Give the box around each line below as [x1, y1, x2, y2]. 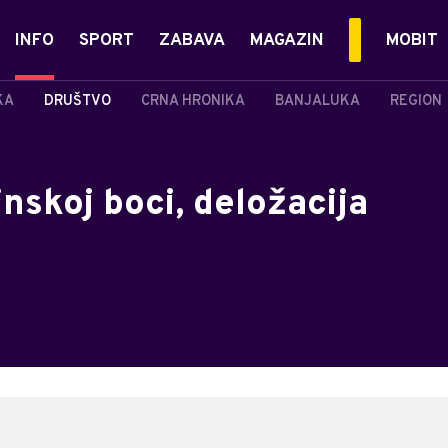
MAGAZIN [250, 30, 324, 52]
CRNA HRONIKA [141, 92, 245, 110]
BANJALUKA [275, 92, 360, 110]
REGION [390, 92, 442, 110]
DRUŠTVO [44, 92, 111, 110]
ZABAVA [159, 30, 225, 52]
